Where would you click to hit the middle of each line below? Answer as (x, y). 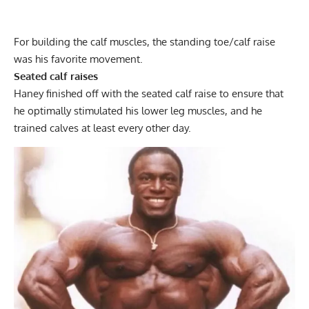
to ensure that (250, 93)
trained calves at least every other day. (104, 128)
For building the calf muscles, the (92, 41)
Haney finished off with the (78, 93)
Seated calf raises (56, 76)
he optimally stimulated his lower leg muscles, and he (138, 110)
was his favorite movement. (80, 59)
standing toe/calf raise (222, 41)
